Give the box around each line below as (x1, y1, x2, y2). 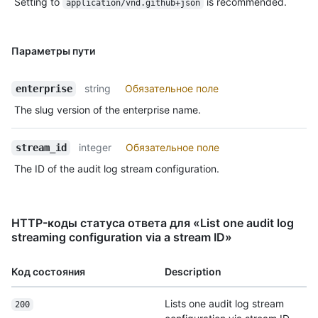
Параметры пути (11, 44, 95, 57)
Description (165, 265, 221, 278)
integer (79, 141, 112, 153)
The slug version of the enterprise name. (14, 103, 201, 116)
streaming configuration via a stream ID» (11, 229, 232, 244)
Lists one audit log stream (165, 297, 284, 309)
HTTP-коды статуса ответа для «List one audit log (11, 215, 294, 230)
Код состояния (11, 265, 85, 278)
